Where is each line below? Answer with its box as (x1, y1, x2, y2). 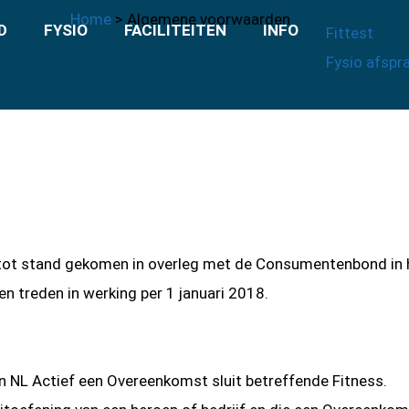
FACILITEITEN (124, 21, 226, 39)
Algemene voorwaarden (126, 10, 290, 28)
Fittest (326, 24, 373, 42)
